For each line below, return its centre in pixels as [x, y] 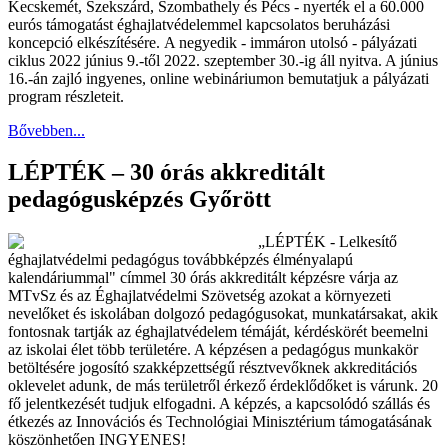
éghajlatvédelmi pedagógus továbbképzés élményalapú [180, 260]
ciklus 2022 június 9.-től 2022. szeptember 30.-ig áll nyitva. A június [223, 60]
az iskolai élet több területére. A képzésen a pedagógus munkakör [213, 350]
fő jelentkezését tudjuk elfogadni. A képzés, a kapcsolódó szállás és [219, 404]
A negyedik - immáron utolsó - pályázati [288, 42]
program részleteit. [66, 96]
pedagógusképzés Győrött [139, 199]
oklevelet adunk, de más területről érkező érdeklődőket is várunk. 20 [223, 386]
